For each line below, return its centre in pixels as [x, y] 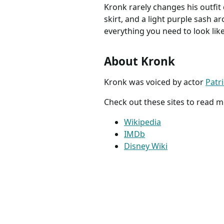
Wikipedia [142, 122]
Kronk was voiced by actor [155, 82]
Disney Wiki [146, 146]
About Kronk [139, 61]
